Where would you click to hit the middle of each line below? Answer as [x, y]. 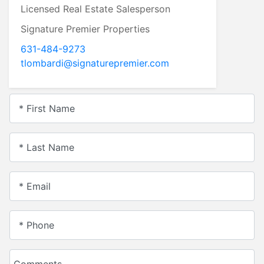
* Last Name [46, 147]
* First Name [47, 108]
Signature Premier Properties [85, 29]
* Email [34, 186]
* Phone [36, 225]
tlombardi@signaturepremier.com [95, 63]
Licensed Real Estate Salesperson [95, 9]
